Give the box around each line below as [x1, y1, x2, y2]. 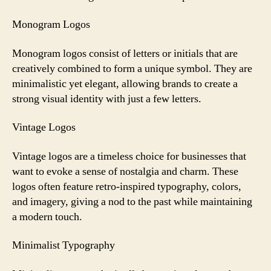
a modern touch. [12, 209, 82, 224]
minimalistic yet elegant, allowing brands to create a [12, 76, 238, 91]
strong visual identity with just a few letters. [12, 91, 201, 106]
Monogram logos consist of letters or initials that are [12, 46, 238, 60]
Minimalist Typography [12, 238, 115, 252]
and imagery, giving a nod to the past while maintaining [12, 194, 252, 209]
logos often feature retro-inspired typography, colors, [12, 179, 241, 194]
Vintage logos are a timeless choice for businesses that [12, 149, 246, 163]
